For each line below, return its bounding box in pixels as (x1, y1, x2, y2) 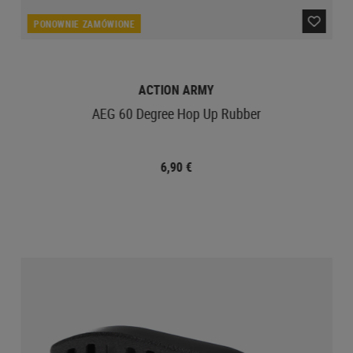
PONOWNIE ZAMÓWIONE (33, 17, 136, 30)
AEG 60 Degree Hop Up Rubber (91, 103, 261, 123)
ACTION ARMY (138, 80, 214, 98)
